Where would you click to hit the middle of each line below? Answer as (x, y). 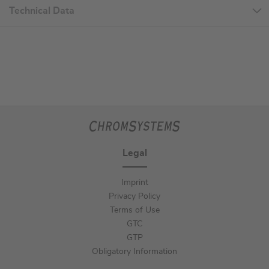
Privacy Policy (134, 197)
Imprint (134, 183)
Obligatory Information (134, 252)
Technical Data (42, 11)
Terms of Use (134, 210)
